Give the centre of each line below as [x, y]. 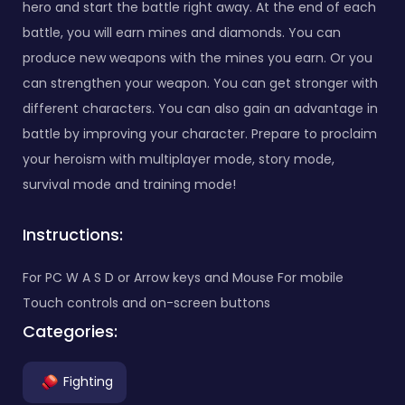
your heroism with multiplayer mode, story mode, [179, 159]
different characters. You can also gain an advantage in [200, 108]
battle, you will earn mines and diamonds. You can [182, 32]
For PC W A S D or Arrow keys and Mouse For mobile [183, 277]
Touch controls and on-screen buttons [146, 302]
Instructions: [73, 234]
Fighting [88, 381]
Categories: [70, 331]
